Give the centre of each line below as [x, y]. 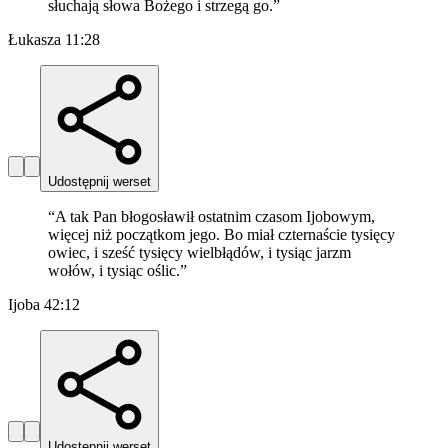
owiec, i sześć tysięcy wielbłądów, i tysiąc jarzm [199, 253]
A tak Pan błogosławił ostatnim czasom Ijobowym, [215, 217]
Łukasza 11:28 [54, 40]
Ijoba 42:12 [44, 305]
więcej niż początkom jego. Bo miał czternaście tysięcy [221, 235]
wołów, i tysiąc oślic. [114, 271]
